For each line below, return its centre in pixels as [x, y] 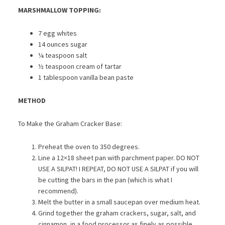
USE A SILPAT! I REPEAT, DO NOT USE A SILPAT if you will [118, 168]
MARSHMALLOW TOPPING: [59, 10]
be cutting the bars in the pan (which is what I [105, 180]
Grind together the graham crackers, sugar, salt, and [117, 213]
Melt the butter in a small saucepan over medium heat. [119, 202]
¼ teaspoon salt [62, 55]
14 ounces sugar [63, 44]
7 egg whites [57, 33]
